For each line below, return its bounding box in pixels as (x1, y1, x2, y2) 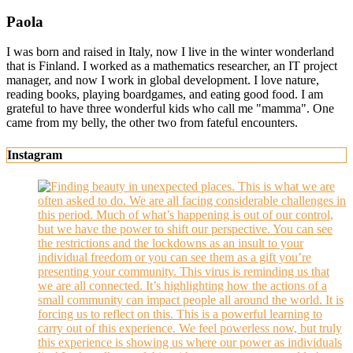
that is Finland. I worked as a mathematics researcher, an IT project (6, 59, 337, 73)
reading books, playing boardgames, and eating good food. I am (6, 87, 323, 102)
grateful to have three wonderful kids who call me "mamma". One (6, 102, 334, 116)
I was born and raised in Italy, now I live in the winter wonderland (6, 45, 334, 59)
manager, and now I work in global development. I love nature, (6, 73, 319, 87)
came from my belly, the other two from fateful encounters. (6, 116, 298, 130)
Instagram (7, 147, 62, 162)
